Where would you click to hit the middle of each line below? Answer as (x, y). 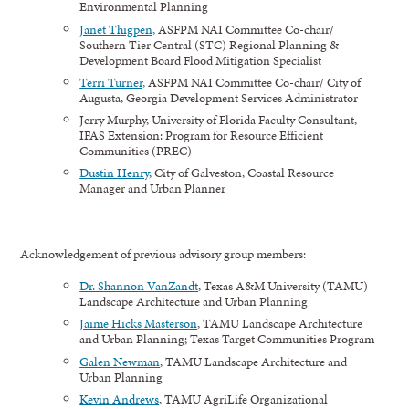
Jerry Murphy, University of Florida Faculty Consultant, (219, 120)
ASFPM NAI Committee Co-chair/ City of (253, 82)
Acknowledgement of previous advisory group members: (163, 254)
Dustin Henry (115, 173)
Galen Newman (120, 361)
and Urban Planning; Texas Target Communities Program (227, 339)
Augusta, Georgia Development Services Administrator (219, 97)
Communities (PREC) (136, 151)
